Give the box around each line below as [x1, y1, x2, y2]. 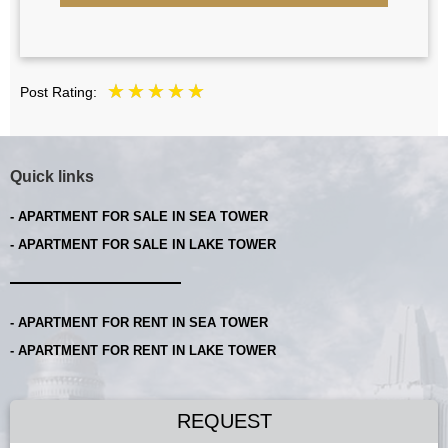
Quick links [10, 168, 94, 186]
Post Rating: [20, 83, 97, 100]
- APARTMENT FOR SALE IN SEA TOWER [10, 209, 268, 225]
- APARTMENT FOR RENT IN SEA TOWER [10, 315, 268, 331]
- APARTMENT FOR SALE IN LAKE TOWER [10, 237, 276, 253]
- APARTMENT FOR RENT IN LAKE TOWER [10, 343, 276, 359]
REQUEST [176, 410, 272, 433]
